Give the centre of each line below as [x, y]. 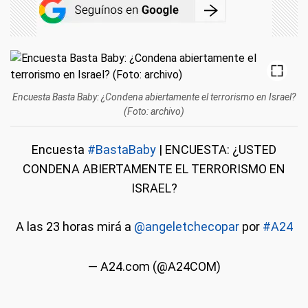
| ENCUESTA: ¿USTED [216, 150]
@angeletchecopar [186, 227]
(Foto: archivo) [154, 111]
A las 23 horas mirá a [75, 227]
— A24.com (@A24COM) [154, 266]
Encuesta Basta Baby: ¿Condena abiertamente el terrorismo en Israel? [154, 97]
